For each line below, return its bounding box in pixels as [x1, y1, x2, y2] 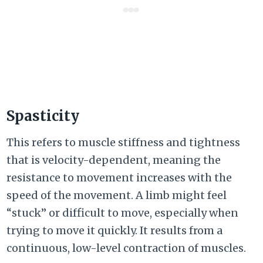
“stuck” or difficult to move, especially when [6, 206, 239, 220]
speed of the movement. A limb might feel [6, 188, 227, 203]
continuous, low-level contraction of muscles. [6, 241, 247, 255]
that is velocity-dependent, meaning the [6, 153, 221, 167]
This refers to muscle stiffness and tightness [6, 136, 241, 150]
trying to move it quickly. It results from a [6, 224, 223, 238]
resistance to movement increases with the [6, 171, 232, 185]
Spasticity [6, 107, 80, 126]
